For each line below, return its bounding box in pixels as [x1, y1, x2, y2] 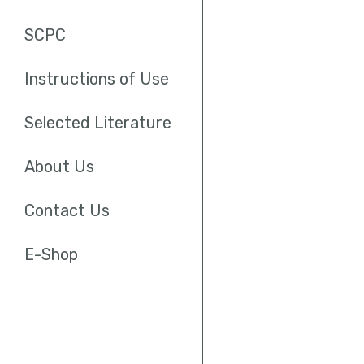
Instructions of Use [24, 69, 169, 89]
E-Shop [24, 245, 78, 265]
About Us [24, 157, 94, 177]
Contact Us [24, 201, 110, 221]
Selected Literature [24, 113, 171, 133]
